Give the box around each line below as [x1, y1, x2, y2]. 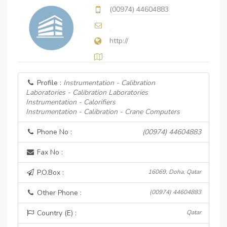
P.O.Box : [35, 168, 64, 177]
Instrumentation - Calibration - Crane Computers [26, 107, 180, 117]
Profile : [35, 78, 63, 88]
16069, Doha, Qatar [148, 168, 201, 176]
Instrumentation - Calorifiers [26, 97, 116, 107]
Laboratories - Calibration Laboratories [26, 88, 148, 97]
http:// [109, 36, 128, 46]
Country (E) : [35, 208, 77, 218]
